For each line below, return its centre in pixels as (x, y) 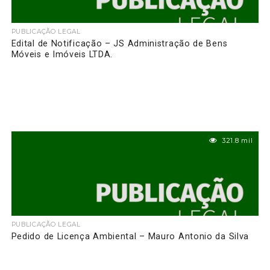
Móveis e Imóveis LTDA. (62, 54)
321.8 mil (237, 140)
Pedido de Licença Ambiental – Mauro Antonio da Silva (130, 236)
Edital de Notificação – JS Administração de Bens (119, 43)
